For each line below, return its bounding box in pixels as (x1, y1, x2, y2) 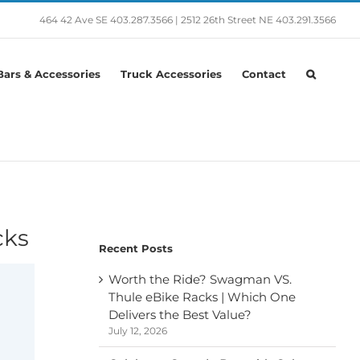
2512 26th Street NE (181, 14, 273, 26)
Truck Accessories (121, 67, 222, 80)
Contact (242, 67, 286, 80)
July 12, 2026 (108, 324, 167, 337)
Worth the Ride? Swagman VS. (108, 271, 292, 287)
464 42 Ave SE (39, 14, 108, 26)
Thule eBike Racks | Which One (108, 288, 296, 305)
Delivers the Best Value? (108, 306, 252, 322)
